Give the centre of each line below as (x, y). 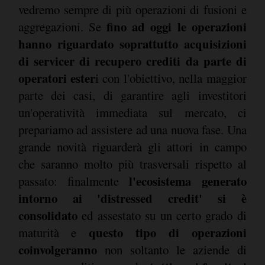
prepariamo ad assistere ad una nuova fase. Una (132, 130)
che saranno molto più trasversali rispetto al (132, 164)
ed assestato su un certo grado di (162, 216)
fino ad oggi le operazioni (176, 27)
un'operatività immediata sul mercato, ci (132, 113)
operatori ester (56, 78)
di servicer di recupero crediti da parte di (132, 61)
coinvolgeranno (57, 250)
